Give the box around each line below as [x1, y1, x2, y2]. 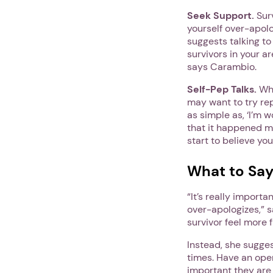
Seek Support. [187, 9, 254, 22]
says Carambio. [187, 60, 257, 73]
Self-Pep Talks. [187, 82, 257, 96]
